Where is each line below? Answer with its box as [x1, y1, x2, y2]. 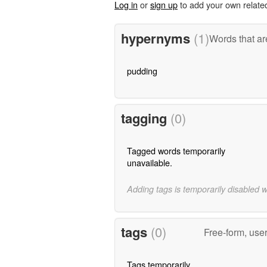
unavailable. [126, 156, 172, 169]
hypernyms [120, 28, 194, 48]
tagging [120, 108, 170, 128]
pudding [126, 64, 157, 77]
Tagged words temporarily [126, 144, 225, 157]
